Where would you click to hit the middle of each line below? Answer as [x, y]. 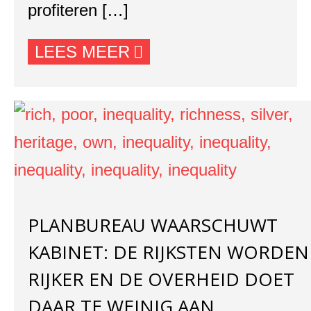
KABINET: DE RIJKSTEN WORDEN [168, 252]
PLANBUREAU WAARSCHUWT [153, 225]
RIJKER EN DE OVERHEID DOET [161, 279]
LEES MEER [82, 52]
